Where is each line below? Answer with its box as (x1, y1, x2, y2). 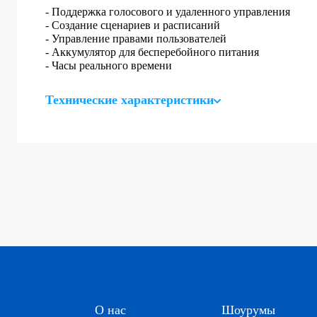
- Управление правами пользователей (45, 33, 226, 45)
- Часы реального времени (45, 59, 172, 71)
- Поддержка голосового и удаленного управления (45, 6, 290, 18)
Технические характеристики (45, 93, 214, 107)
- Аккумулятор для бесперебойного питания (45, 46, 259, 58)
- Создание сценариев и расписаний (45, 19, 220, 31)
